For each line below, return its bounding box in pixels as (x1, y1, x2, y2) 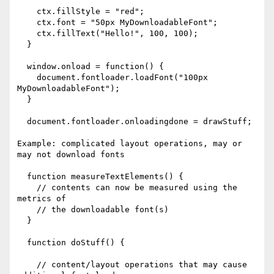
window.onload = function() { (17, 62, 27, 72)
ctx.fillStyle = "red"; (17, 7, 37, 17)
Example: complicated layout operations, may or (17, 139, 242, 149)
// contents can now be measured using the (17, 183, 37, 193)
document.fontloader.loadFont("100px (17, 73, 37, 83)
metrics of (17, 194, 66, 204)
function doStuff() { (17, 238, 27, 248)
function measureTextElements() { (17, 172, 27, 182)
